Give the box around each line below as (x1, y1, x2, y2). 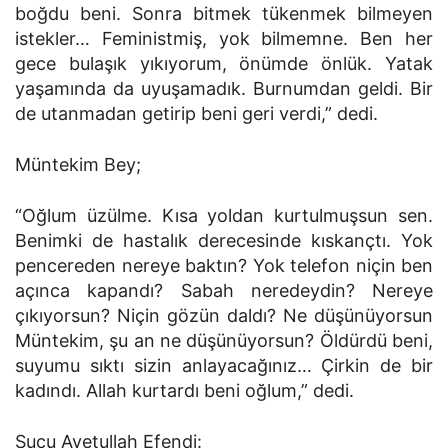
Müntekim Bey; (15, 154, 141, 175)
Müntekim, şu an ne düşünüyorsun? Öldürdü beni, (15, 330, 433, 351)
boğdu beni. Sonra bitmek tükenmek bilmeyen (15, 3, 433, 24)
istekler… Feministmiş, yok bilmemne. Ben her (15, 28, 433, 49)
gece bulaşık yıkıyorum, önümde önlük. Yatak (15, 53, 433, 74)
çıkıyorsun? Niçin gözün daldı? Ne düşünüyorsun (15, 305, 433, 326)
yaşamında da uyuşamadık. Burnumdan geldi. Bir (15, 78, 433, 99)
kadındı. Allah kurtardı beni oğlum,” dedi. (15, 380, 354, 401)
